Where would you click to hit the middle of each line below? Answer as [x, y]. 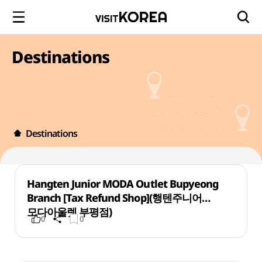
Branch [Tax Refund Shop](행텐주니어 [114, 198]
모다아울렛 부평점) [69, 212]
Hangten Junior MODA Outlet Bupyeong [123, 184]
